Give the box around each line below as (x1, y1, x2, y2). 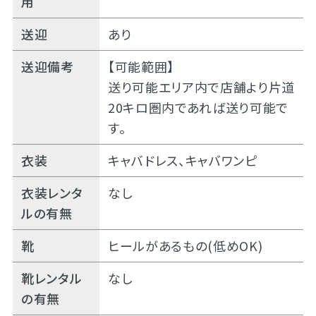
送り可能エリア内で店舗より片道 (107, 78, 295, 97)
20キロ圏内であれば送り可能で (107, 98, 288, 117)
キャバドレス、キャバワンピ (107, 151, 257, 170)
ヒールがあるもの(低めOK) (107, 236, 263, 255)
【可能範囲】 (107, 57, 174, 76)
